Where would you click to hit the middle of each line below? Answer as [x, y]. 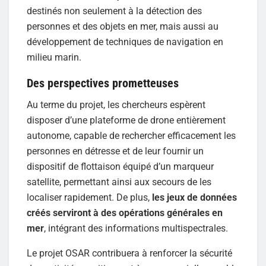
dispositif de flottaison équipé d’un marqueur [120, 166]
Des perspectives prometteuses [103, 83]
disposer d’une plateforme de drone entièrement [126, 120]
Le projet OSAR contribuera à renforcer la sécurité [129, 253]
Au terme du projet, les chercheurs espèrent [116, 104]
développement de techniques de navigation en [125, 42]
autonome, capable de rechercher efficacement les [131, 135]
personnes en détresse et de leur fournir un [115, 151]
